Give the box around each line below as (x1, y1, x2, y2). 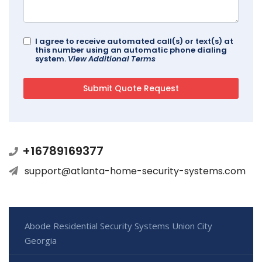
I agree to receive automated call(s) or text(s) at (35, 35, 233, 47)
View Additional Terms (68, 53, 156, 64)
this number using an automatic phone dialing (35, 44, 227, 56)
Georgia (25, 234, 57, 246)
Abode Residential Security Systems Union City (25, 219, 212, 232)
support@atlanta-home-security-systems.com (25, 164, 246, 178)
